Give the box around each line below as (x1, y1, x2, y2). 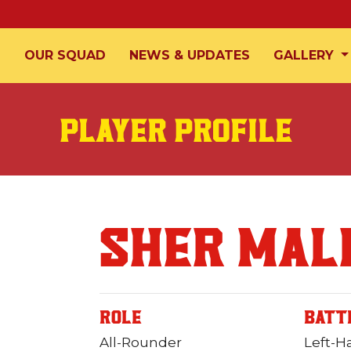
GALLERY (273, 48, 338, 63)
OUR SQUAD (24, 48, 107, 63)
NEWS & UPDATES (129, 48, 251, 63)
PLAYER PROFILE (59, 111, 292, 149)
